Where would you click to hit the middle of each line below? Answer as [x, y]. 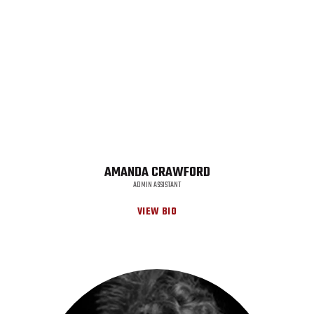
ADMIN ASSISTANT [157, 185]
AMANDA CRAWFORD [157, 172]
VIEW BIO [157, 212]
